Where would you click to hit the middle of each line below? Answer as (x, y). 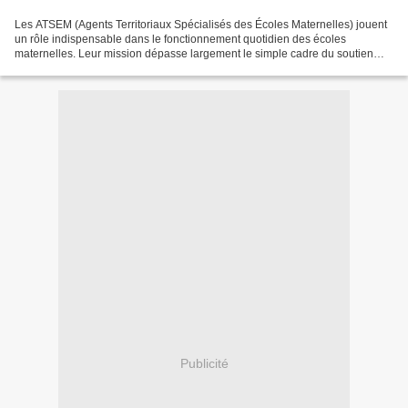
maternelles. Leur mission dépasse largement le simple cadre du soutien (194, 54)
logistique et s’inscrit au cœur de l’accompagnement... (147, 69)
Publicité (204, 363)
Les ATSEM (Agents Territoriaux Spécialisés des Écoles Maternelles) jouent (201, 25)
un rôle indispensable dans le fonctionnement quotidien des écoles (180, 40)
